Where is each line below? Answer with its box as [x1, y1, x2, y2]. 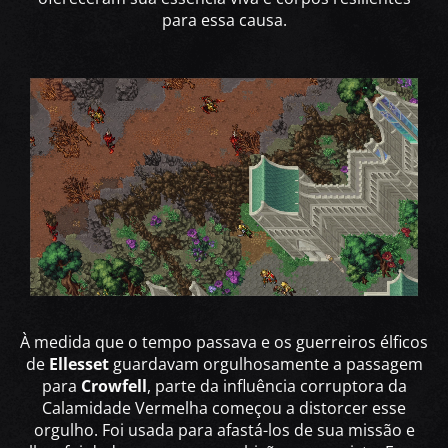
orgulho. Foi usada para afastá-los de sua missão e [33, 419, 415, 442]
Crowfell [80, 375, 147, 398]
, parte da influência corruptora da [146, 375, 407, 398]
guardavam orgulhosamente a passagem [108, 353, 423, 376]
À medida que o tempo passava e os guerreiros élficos [20, 331, 428, 354]
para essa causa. [161, 8, 287, 31]
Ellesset [48, 353, 109, 376]
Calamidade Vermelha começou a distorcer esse [42, 397, 406, 420]
